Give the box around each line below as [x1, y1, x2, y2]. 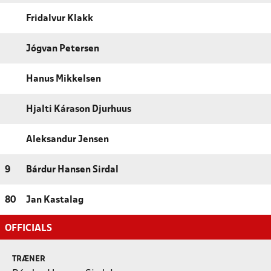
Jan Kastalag [26, 195, 83, 204]
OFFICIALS [5, 223, 52, 233]
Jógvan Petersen [26, 44, 99, 53]
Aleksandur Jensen [26, 135, 109, 144]
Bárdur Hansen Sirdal [26, 165, 119, 174]
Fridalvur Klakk [26, 14, 93, 23]
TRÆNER [12, 255, 45, 263]
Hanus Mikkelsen [26, 74, 101, 83]
